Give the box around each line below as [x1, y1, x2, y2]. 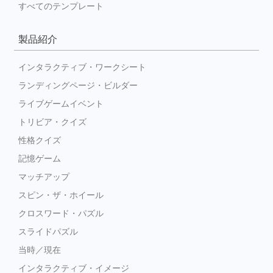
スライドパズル [18, 227, 78, 236]
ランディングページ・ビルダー [18, 80, 138, 90]
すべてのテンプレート [18, 1, 104, 11]
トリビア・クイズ [18, 117, 87, 127]
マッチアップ [18, 172, 69, 182]
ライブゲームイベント [18, 99, 104, 108]
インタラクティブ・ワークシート [18, 62, 146, 72]
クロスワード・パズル [18, 208, 104, 218]
